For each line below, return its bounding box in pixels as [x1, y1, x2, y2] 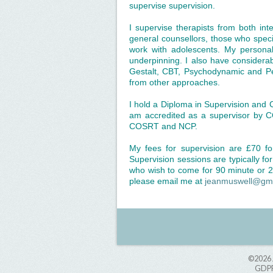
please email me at [129, 176, 205, 186]
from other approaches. [129, 77, 220, 87]
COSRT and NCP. [129, 121, 197, 131]
